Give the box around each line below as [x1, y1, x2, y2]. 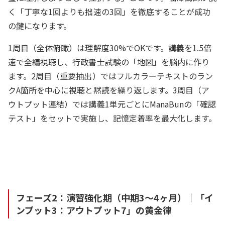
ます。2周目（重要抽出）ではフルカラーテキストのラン [8, 69, 213, 82]
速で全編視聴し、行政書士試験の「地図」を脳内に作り [8, 55, 210, 68]
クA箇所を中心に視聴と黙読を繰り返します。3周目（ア [8, 83, 210, 96]
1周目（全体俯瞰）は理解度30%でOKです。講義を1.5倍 [8, 41, 212, 54]
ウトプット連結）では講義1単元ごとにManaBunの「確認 [8, 97, 216, 110]
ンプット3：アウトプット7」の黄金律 [16, 203, 172, 216]
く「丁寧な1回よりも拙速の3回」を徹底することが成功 [8, 5, 211, 18]
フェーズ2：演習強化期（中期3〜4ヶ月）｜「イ [16, 190, 214, 204]
